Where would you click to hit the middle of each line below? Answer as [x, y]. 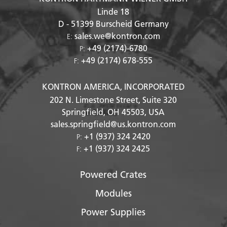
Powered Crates [113, 174]
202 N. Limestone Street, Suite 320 [113, 99]
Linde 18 [113, 11]
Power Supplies [113, 212]
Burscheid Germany [132, 23]
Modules [113, 193]
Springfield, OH [92, 111]
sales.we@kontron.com [117, 35]
